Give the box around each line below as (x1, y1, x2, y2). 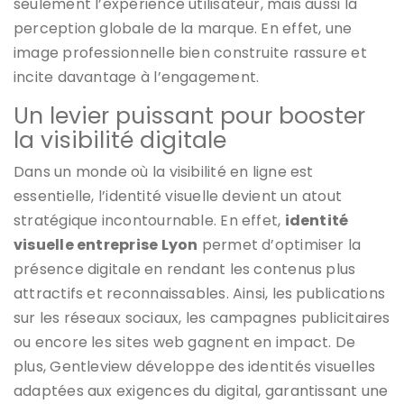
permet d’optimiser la (197, 234, 362, 256)
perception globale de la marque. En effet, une (14, 18, 353, 40)
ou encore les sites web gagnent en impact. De (14, 332, 356, 353)
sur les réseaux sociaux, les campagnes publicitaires (14, 308, 390, 329)
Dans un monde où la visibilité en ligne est (14, 161, 314, 183)
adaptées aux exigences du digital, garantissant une (14, 381, 389, 402)
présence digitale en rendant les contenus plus (14, 259, 356, 280)
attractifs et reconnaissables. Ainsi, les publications (14, 283, 386, 305)
